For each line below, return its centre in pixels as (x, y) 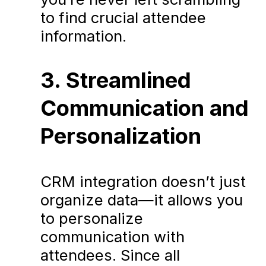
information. (84, 36)
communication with (113, 236)
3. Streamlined (116, 80)
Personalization (121, 136)
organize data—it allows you (142, 199)
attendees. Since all (110, 255)
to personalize (92, 218)
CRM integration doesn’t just (143, 181)
